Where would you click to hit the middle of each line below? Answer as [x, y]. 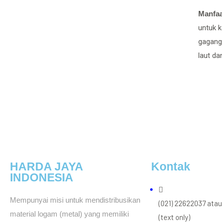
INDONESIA [42, 178]
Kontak [171, 167]
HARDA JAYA [46, 167]
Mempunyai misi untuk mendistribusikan [75, 200]
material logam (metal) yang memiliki [69, 214]
